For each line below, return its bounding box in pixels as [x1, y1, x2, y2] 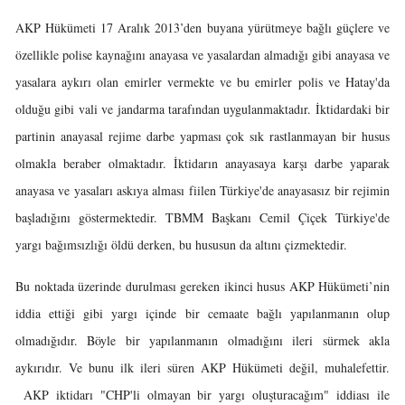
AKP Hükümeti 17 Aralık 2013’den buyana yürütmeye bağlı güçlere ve [15, 19, 390, 36]
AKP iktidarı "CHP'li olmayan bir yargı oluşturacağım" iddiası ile [15, 386, 390, 403]
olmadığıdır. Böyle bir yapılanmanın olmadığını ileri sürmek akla [15, 332, 390, 349]
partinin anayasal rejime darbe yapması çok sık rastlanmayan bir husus [15, 127, 390, 145]
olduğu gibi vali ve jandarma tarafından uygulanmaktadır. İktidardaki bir [15, 100, 390, 118]
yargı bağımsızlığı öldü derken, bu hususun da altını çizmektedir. [15, 236, 347, 253]
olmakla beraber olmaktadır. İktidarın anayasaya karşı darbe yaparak [15, 155, 390, 172]
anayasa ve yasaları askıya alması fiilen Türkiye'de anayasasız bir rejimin [15, 182, 390, 199]
